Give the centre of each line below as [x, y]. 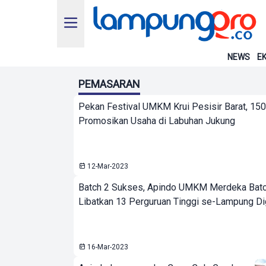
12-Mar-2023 [107, 166]
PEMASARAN [109, 84]
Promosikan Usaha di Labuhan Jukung [157, 121]
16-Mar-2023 [107, 247]
